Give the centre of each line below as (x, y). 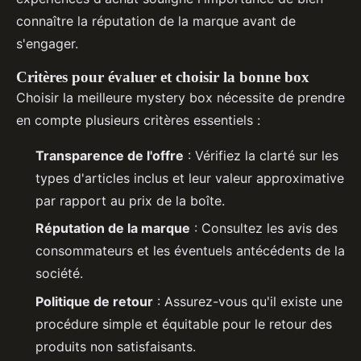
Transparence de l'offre (110, 156)
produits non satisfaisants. (116, 346)
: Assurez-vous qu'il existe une (248, 301)
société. (59, 274)
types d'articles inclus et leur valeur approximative (190, 178)
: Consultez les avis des (264, 228)
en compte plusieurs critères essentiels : (138, 120)
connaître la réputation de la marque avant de (156, 21)
